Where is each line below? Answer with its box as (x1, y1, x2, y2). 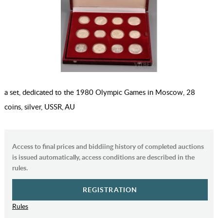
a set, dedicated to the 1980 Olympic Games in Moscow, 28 (4, 87, 195, 97)
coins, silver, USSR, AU (4, 102, 75, 112)
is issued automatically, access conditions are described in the (12, 152, 195, 162)
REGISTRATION (82, 185, 138, 195)
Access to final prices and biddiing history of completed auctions (12, 142, 204, 151)
